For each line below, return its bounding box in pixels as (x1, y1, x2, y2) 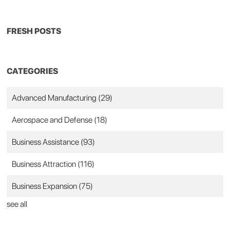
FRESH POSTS (7, 26, 62, 36)
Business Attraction (12, 159, 78, 169)
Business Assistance (12, 137, 81, 147)
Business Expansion (12, 181, 79, 191)
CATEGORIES (7, 66, 59, 76)
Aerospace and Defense (12, 114, 94, 125)
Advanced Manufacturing (12, 92, 99, 103)
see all (7, 199, 28, 209)
